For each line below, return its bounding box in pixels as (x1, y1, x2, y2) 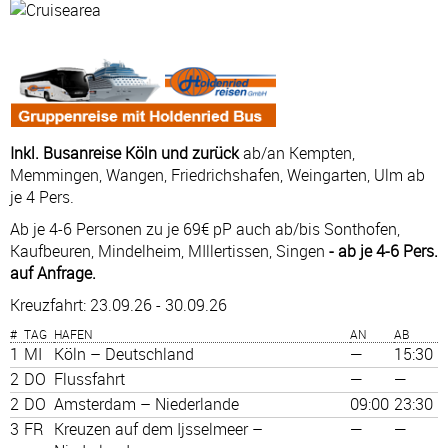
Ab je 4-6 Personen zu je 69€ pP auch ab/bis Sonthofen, (10, 217, 400, 240)
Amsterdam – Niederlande (54, 392, 239, 415)
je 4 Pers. (10, 185, 74, 208)
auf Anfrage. (10, 261, 96, 284)
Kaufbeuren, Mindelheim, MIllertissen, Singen (10, 239, 329, 262)
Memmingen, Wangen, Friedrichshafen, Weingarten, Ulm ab (10, 163, 425, 186)
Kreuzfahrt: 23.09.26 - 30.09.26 (10, 293, 227, 316)
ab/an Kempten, (243, 141, 355, 164)
